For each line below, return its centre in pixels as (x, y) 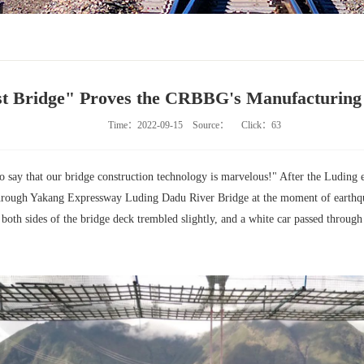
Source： (212, 125)
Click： (251, 125)
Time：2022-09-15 (150, 125)
